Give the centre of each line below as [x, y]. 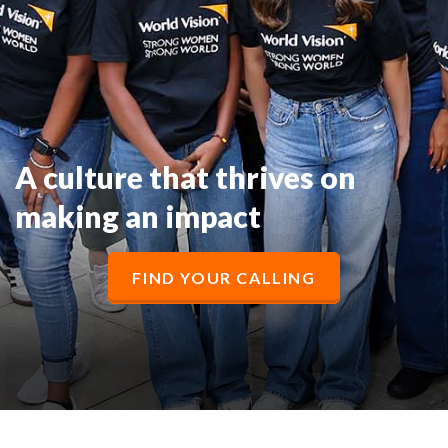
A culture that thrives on [185, 177]
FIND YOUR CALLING [224, 277]
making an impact [138, 216]
